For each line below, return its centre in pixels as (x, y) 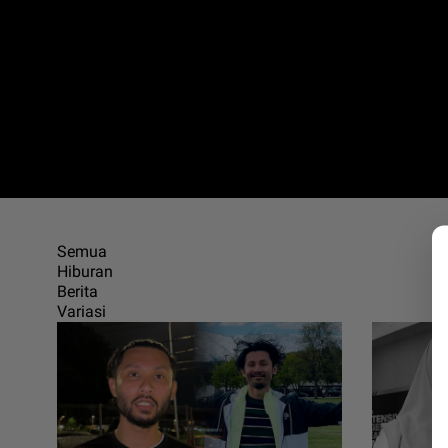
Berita (77, 291)
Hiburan (85, 271)
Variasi (81, 311)
